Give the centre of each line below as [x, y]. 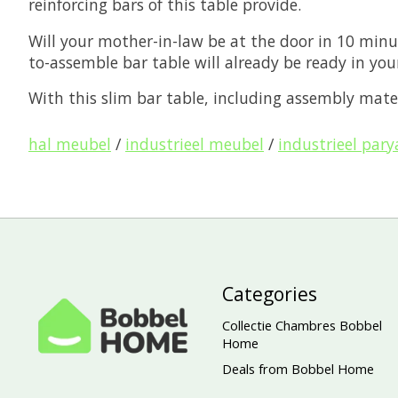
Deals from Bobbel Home [298, 368]
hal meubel [70, 143]
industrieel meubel [195, 143]
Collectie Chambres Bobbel [302, 325]
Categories [269, 293]
